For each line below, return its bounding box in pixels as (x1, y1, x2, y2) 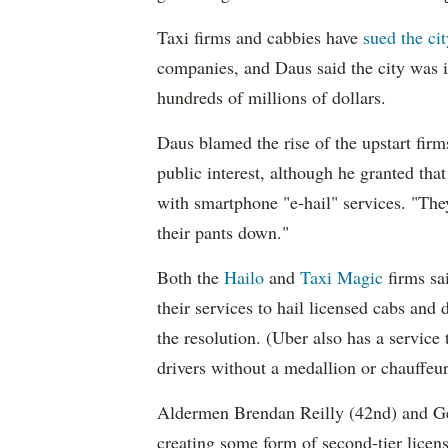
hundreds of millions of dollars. (157, 85, 386, 109)
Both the (157, 265, 224, 289)
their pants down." (157, 220, 289, 244)
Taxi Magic (300, 265, 383, 289)
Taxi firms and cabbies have (157, 25, 363, 49)
